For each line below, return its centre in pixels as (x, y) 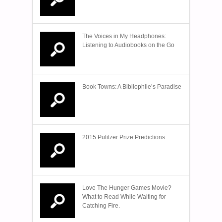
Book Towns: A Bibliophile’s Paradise (132, 87)
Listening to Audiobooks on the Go (128, 45)
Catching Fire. (101, 206)
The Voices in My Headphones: (124, 36)
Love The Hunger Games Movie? (127, 188)
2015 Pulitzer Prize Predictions (124, 138)
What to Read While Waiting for (124, 197)
